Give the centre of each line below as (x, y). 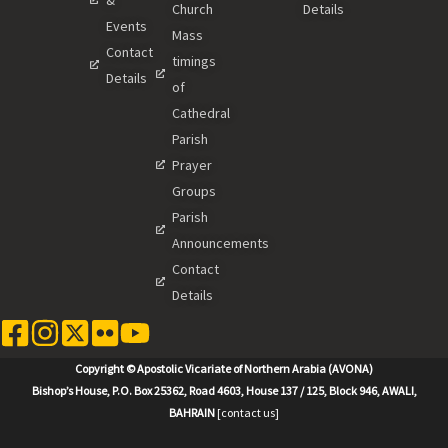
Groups (193, 190)
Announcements (220, 242)
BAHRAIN (192, 412)
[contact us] (248, 412)
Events (127, 25)
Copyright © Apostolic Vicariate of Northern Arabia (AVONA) (224, 368)
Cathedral (200, 112)
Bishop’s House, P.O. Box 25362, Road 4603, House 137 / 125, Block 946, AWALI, (224, 390)
